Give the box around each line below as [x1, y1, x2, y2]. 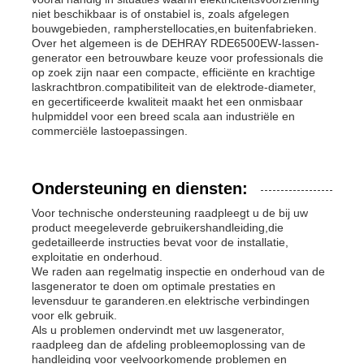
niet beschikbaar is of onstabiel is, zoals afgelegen [32, 6, 290, 20]
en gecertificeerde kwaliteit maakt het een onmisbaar [32, 94, 304, 108]
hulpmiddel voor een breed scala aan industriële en [32, 109, 296, 123]
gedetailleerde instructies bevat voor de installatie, [32, 235, 289, 249]
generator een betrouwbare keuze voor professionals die [32, 50, 324, 64]
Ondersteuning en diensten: [32, 179, 249, 197]
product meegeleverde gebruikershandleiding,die [32, 220, 284, 234]
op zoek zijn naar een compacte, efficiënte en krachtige [32, 65, 316, 79]
